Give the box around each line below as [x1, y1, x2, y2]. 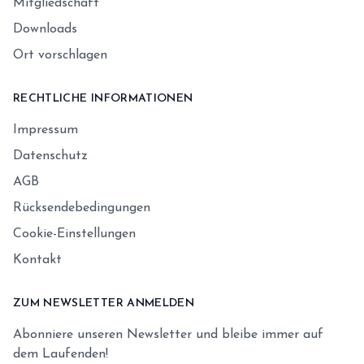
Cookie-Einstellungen [13, 227, 136, 240]
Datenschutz [13, 149, 88, 162]
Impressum [13, 123, 78, 136]
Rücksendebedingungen [13, 201, 150, 214]
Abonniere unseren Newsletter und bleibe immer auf [13, 328, 323, 341]
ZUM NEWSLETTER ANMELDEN [13, 297, 195, 310]
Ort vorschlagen [13, 49, 107, 62]
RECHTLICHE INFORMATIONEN [13, 93, 193, 105]
